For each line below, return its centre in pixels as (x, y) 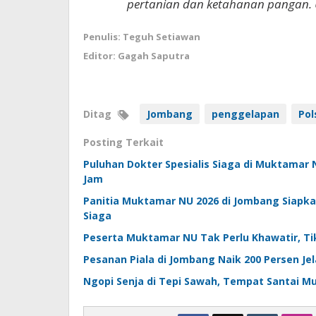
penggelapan (245, 114)
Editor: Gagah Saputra (136, 56)
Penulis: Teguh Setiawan (142, 37)
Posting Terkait (123, 142)
